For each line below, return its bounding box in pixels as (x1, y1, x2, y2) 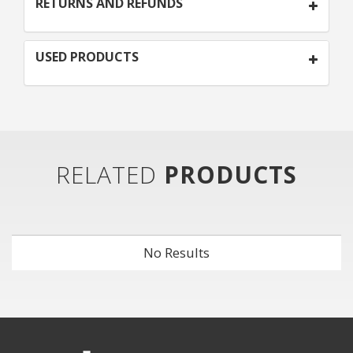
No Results (143, 243, 210, 262)
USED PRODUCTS (35, 48, 139, 65)
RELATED (56, 158, 164, 191)
